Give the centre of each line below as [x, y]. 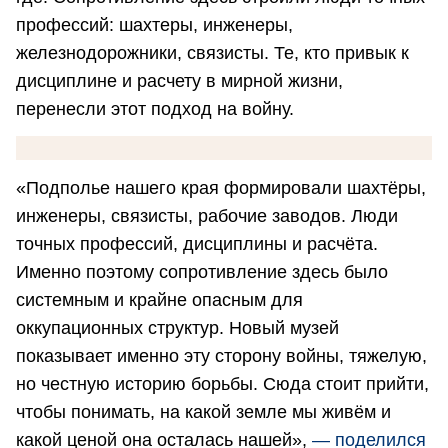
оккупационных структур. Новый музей [177, 327]
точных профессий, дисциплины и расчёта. [197, 243]
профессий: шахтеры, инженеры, [154, 25]
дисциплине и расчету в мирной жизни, [179, 81]
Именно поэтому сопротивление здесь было [202, 271]
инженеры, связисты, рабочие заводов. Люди [207, 215]
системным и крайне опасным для [159, 299]
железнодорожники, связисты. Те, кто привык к [212, 53]
